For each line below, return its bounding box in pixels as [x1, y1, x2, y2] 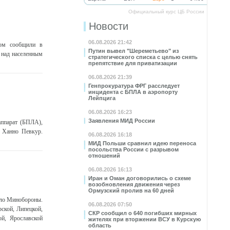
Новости [89, 21, 128, 32]
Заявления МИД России [88, 118, 155, 124]
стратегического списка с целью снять [88, 54, 198, 60]
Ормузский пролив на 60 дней [88, 187, 174, 194]
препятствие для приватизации [88, 60, 177, 66]
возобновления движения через [88, 181, 180, 187]
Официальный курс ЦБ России [128, 9, 204, 14]
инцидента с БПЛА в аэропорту [88, 89, 178, 95]
